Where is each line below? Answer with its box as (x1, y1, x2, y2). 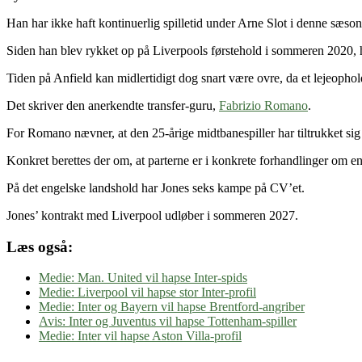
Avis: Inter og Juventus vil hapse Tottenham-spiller (39, 314, 297, 329)
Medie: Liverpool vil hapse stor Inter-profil (39, 285, 256, 300)
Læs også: (6, 238, 73, 255)
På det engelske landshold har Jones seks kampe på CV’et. (6, 180, 305, 195)
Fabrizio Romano (219, 98, 308, 112)
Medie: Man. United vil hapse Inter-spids (39, 271, 247, 285)
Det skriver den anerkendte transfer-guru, (6, 98, 219, 112)
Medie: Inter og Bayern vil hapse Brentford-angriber (39, 300, 305, 314)
